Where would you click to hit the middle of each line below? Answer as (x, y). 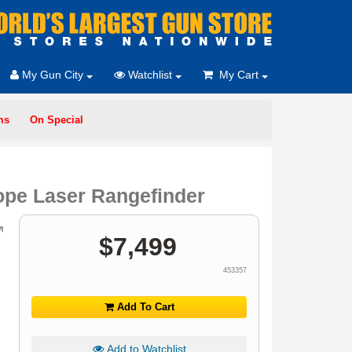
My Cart (237, 75)
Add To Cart (144, 307)
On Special (57, 120)
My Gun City (53, 75)
